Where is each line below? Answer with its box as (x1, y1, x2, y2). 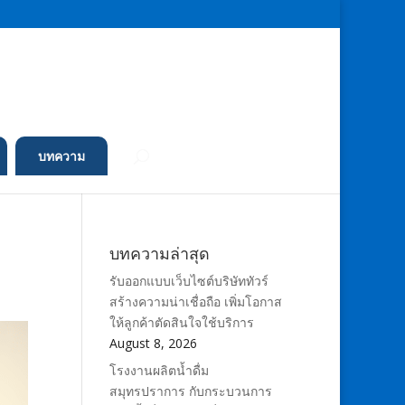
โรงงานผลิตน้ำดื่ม (108, 362, 209, 379)
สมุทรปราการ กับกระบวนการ (108, 382, 272, 400)
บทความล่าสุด (108, 242, 210, 264)
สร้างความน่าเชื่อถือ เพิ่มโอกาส (108, 293, 282, 310)
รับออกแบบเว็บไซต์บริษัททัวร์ (108, 272, 268, 289)
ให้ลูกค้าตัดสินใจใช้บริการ (108, 314, 254, 331)
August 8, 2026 (108, 334, 197, 352)
